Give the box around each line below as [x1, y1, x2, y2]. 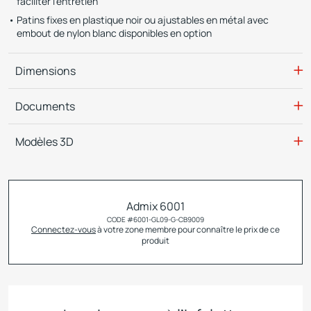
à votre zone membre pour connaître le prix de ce [96, 224, 280, 235]
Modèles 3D [15, 134, 74, 149]
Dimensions [15, 63, 76, 78]
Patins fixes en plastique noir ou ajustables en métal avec [17, 13, 269, 26]
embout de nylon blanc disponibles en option [17, 26, 212, 40]
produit [142, 235, 169, 246]
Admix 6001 [126, 199, 185, 214]
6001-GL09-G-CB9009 [133, 215, 204, 224]
